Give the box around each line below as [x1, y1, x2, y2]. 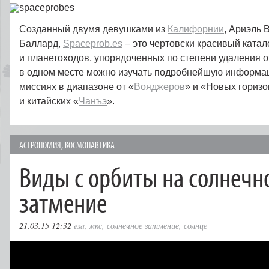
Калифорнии [168, 24, 224, 34]
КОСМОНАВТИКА [65, 139, 115, 151]
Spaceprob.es [63, 38, 122, 49]
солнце [184, 220, 207, 231]
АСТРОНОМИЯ [19, 139, 61, 151]
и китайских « [19, 96, 79, 106]
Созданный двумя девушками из [19, 24, 168, 34]
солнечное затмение [107, 220, 179, 231]
